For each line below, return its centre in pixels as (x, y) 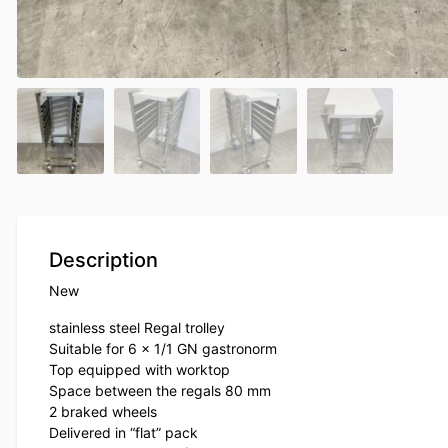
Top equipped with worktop (139, 370)
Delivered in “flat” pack (123, 433)
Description (103, 260)
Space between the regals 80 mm (160, 391)
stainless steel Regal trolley (137, 328)
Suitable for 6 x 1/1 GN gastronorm (163, 349)
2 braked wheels (103, 412)
